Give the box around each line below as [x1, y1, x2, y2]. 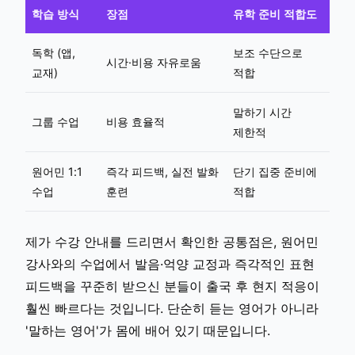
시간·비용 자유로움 [106, 55, 201, 69]
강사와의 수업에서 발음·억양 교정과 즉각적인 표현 [25, 255, 315, 272]
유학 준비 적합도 [233, 6, 317, 21]
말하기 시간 [233, 105, 292, 119]
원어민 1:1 [32, 164, 82, 178]
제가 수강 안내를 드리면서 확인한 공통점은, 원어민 [25, 233, 319, 250]
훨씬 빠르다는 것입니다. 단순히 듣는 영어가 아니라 [25, 300, 319, 316]
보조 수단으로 [233, 45, 303, 59]
